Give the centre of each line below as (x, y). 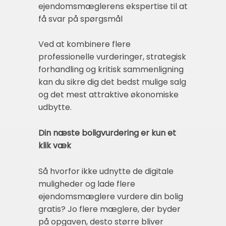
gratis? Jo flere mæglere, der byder (109, 209)
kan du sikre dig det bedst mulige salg (112, 82)
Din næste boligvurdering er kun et (107, 133)
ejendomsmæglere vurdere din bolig (111, 197)
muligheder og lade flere (87, 184)
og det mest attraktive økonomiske (108, 94)
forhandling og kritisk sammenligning (111, 69)
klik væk (55, 145)
